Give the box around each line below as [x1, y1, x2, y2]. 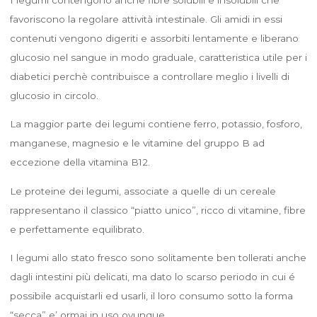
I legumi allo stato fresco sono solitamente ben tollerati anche [9, 251, 306, 263]
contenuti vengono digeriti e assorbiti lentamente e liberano [9, 32, 299, 44]
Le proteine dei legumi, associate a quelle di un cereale [9, 185, 276, 197]
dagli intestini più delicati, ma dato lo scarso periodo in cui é [9, 270, 295, 282]
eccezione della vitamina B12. [9, 156, 150, 168]
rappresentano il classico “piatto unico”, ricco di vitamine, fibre [9, 204, 306, 216]
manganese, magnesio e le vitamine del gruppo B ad [9, 137, 265, 149]
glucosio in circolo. [9, 89, 98, 101]
